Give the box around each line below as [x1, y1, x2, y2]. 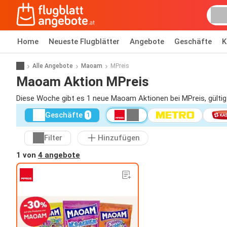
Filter [44, 133, 62, 143]
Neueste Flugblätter [49, 37, 120, 46]
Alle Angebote [32, 62, 73, 69]
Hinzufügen [98, 133, 140, 143]
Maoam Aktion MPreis [16, 73, 149, 89]
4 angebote [38, 150, 80, 160]
